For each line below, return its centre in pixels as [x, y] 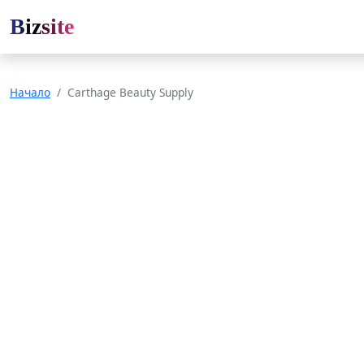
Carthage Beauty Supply [130, 92]
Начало [30, 92]
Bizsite [42, 26]
